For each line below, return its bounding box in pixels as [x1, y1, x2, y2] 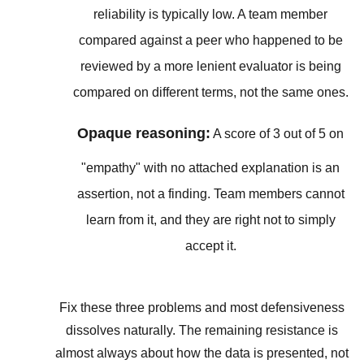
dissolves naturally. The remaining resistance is [65, 323, 338, 337]
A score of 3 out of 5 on [210, 126, 344, 141]
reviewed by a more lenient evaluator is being [80, 59, 341, 74]
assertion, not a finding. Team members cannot [76, 186, 344, 201]
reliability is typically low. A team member [93, 7, 328, 22]
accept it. [184, 238, 236, 253]
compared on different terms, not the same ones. [72, 85, 349, 100]
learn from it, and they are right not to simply [85, 212, 336, 227]
